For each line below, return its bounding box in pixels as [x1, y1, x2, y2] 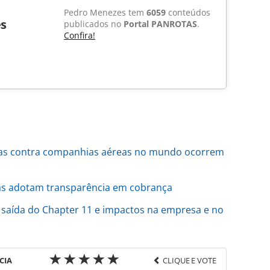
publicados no [64, 18, 124, 30]
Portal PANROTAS [124, 18, 197, 30]
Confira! [64, 30, 95, 42]
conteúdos [166, 7, 210, 19]
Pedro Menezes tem [64, 7, 146, 19]
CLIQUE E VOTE [163, 255, 216, 266]
